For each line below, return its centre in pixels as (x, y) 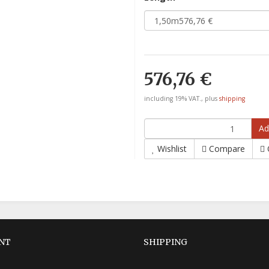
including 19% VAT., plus (182, 98)
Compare (227, 149)
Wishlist (172, 149)
